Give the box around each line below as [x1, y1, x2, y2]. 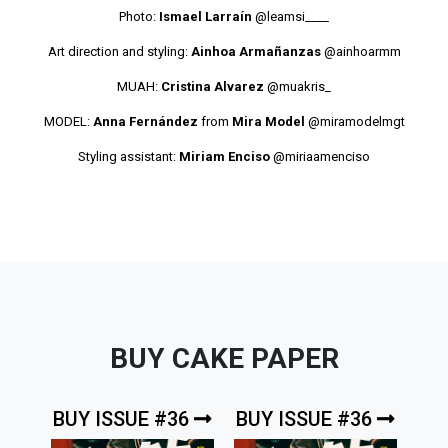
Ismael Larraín [159, 8, 252, 24]
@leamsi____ [255, 8, 329, 24]
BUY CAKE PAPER [109, 341, 339, 375]
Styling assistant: [78, 148, 179, 164]
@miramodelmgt [304, 113, 405, 129]
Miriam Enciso [179, 148, 270, 164]
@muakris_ [264, 78, 331, 94]
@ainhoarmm [323, 43, 401, 59]
